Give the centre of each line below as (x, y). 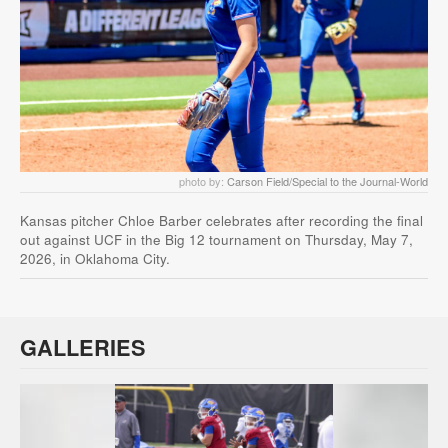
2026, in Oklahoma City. (95, 258)
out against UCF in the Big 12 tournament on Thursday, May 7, (216, 239)
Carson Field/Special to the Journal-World (327, 180)
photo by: (203, 180)
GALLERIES (83, 347)
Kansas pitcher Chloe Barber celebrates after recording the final (221, 220)
